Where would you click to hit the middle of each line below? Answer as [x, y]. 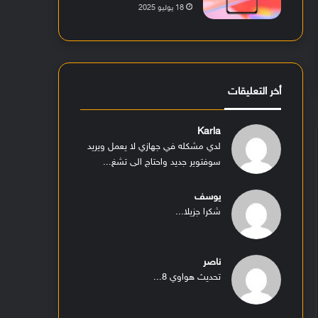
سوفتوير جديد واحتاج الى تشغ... [162, 163]
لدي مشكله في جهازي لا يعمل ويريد [154, 147]
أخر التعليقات [255, 92]
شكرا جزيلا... [198, 213]
